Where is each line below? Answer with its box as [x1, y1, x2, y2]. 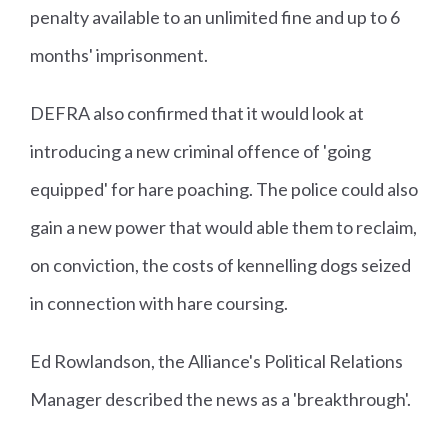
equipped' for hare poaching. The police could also [30, 178, 418, 201]
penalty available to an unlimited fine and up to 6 [30, 6, 400, 29]
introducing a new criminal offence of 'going [30, 140, 371, 163]
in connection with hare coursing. [30, 292, 288, 315]
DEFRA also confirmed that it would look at [30, 102, 364, 125]
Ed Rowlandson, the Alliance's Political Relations [30, 350, 403, 373]
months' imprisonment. [30, 44, 208, 67]
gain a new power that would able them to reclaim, [30, 216, 417, 239]
